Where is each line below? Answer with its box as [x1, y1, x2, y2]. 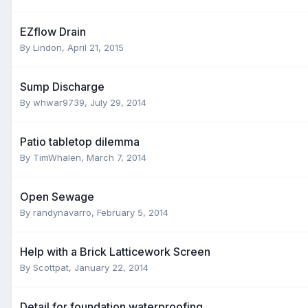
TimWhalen [33, 151, 81, 163]
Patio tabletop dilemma [20, 134, 140, 148]
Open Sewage [20, 189, 94, 203]
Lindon [33, 41, 62, 53]
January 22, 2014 [74, 261, 148, 273]
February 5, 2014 [97, 206, 168, 218]
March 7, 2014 [87, 151, 146, 163]
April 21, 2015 [67, 41, 124, 53]
